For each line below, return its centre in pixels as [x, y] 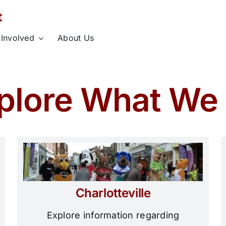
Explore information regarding [113, 215]
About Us [76, 38]
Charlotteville [113, 193]
